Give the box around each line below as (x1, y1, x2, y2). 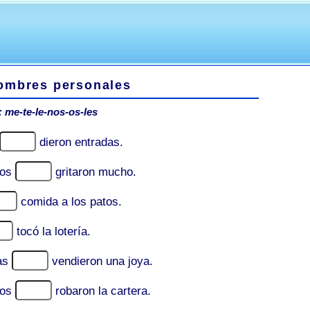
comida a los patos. (21, 195, 122, 208)
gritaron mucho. (55, 165, 136, 179)
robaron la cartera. (55, 284, 151, 298)
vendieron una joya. (52, 255, 153, 268)
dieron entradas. (39, 136, 123, 149)
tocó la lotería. (17, 225, 91, 238)
